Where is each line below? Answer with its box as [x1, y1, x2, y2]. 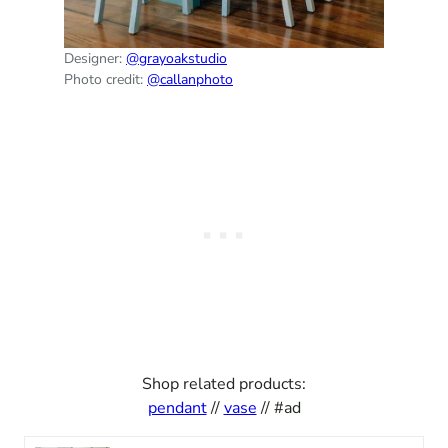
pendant [147, 397, 207, 420]
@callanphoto [147, 70, 233, 90]
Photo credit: [64, 70, 147, 90]
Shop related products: [142, 373, 306, 396]
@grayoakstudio [126, 49, 227, 69]
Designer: [64, 49, 126, 69]
